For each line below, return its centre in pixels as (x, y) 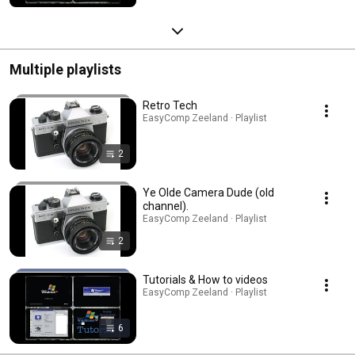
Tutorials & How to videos (205, 279)
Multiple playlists (65, 69)
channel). (166, 206)
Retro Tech (170, 105)
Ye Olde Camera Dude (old (208, 192)
